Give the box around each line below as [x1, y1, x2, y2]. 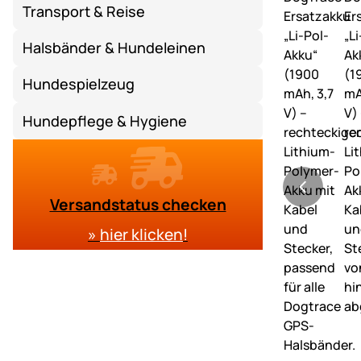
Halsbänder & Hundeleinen [23, 37, 206, 57]
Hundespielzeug [23, 74, 135, 94]
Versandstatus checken [49, 193, 226, 215]
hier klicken [100, 223, 183, 245]
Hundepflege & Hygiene [23, 110, 188, 131]
